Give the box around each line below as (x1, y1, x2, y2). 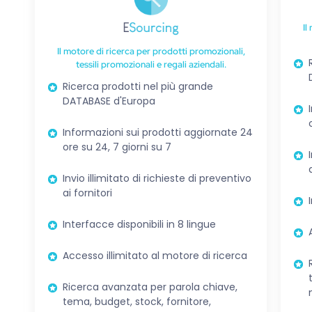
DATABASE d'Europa (63, 93, 155, 108)
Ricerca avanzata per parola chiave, (63, 279, 237, 294)
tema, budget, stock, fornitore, (63, 294, 211, 309)
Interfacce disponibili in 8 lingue (63, 217, 216, 231)
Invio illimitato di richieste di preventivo (63, 171, 251, 185)
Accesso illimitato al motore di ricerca (63, 248, 247, 263)
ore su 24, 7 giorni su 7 (63, 139, 171, 154)
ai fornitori (63, 185, 112, 200)
